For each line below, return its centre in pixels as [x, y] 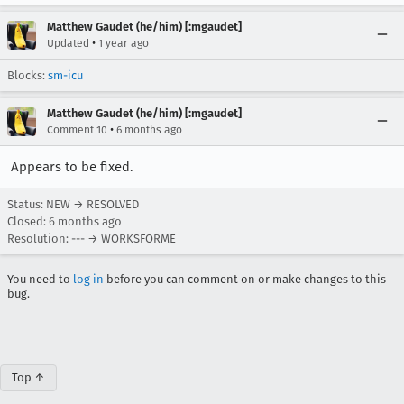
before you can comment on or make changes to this [245, 279]
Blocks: [28, 75]
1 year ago [124, 43]
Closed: [28, 221]
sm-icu [65, 75]
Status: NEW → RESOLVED [73, 204]
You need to [40, 279]
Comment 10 [77, 129]
